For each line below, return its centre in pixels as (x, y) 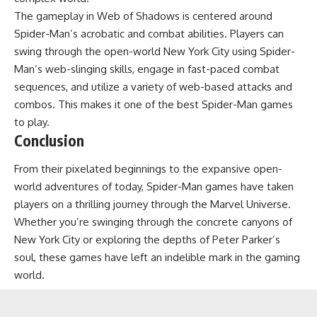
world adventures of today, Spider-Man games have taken (154, 186)
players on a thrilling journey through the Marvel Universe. (152, 204)
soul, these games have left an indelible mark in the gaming (157, 257)
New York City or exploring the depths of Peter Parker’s (147, 239)
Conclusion (49, 141)
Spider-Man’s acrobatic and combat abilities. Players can (149, 34)
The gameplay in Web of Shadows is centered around (143, 16)
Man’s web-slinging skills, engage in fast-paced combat (147, 69)
